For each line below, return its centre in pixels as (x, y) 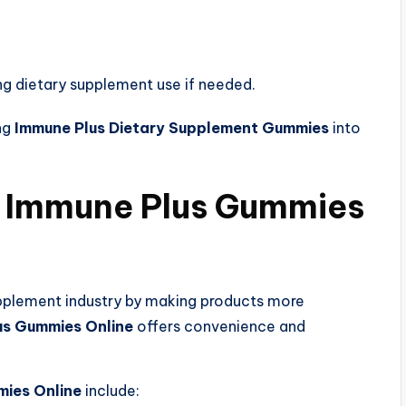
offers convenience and (219, 326)
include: (111, 390)
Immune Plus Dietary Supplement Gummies (172, 127)
